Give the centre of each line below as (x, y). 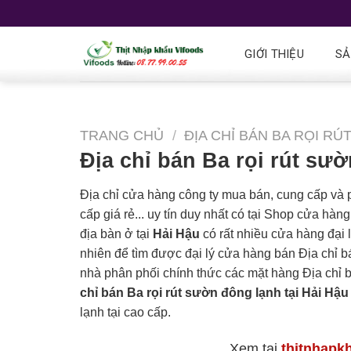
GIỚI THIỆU (275, 54)
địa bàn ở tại (116, 233)
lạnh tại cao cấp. (125, 312)
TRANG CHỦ (122, 135)
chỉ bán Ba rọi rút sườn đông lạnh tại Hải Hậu (214, 292)
